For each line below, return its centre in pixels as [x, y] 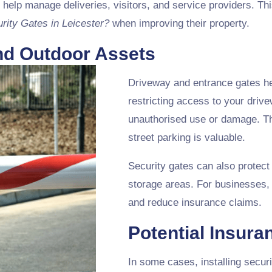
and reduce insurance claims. [195, 202]
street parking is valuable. [186, 138]
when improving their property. [179, 23]
